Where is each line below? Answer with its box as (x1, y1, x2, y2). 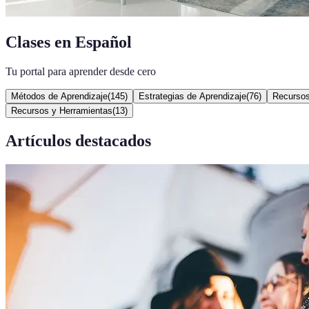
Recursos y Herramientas (11, 105, 112, 116)
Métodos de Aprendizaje (11, 90, 108, 101)
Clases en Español (6, 32, 132, 51)
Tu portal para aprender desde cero (6, 65, 156, 77)
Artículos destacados (6, 131, 151, 150)
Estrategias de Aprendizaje (139, 90, 246, 101)
